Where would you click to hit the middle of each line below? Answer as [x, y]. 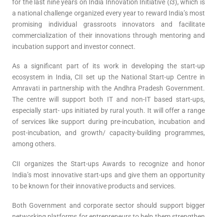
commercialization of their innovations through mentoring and [108, 35]
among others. [34, 144]
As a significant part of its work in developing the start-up [108, 66]
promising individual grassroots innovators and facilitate [108, 24]
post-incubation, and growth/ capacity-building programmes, [108, 133]
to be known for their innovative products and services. [94, 186]
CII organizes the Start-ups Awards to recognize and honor [108, 163]
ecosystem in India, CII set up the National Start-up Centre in [108, 77]
